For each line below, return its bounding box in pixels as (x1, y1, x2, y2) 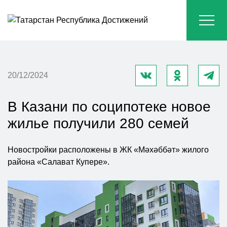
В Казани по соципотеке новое (8, 99, 211, 115)
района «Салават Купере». (8, 158, 109, 166)
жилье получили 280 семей (8, 116, 189, 131)
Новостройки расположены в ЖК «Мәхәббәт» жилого (8, 145, 209, 154)
